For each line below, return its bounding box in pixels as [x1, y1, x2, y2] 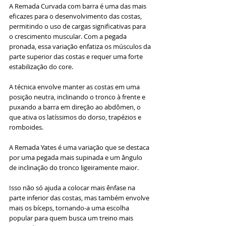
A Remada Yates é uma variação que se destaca [9, 142, 151, 152]
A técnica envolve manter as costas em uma [9, 82, 141, 91]
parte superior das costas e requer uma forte [9, 51, 144, 61]
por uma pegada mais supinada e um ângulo [9, 152, 144, 162]
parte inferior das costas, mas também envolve [9, 193, 151, 202]
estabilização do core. [9, 62, 75, 71]
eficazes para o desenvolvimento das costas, [9, 11, 143, 21]
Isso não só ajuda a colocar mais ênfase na [9, 183, 137, 192]
